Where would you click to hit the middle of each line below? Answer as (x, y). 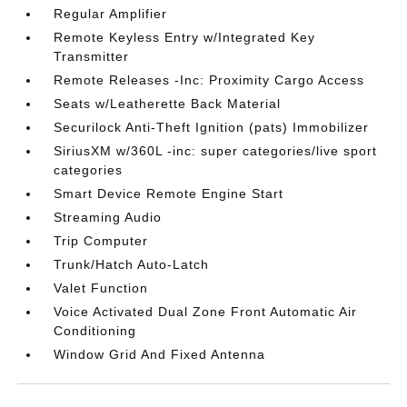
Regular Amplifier (111, 14)
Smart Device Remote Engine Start (169, 194)
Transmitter (92, 56)
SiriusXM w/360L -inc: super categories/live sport (216, 151)
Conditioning (95, 331)
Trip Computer (101, 241)
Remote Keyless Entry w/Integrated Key (185, 37)
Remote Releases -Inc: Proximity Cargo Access (209, 80)
